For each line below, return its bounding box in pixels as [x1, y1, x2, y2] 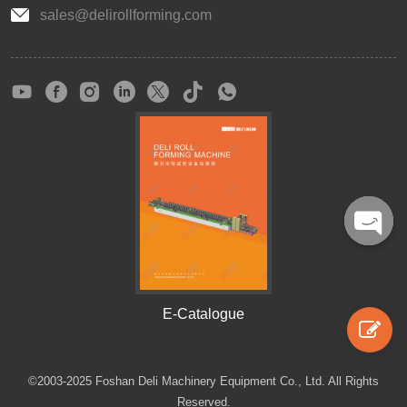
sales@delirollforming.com [40, 7, 212, 24]
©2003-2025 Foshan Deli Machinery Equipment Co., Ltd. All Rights [28, 374, 379, 389]
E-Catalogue [163, 306, 244, 323]
